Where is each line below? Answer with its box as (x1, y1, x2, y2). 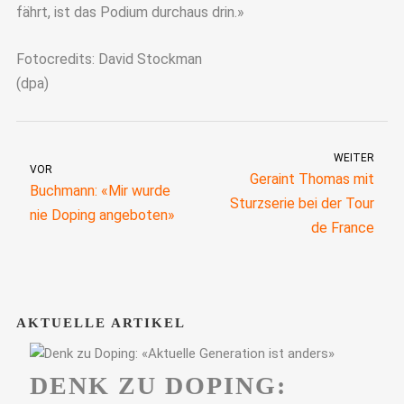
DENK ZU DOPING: (29, 371, 287, 399)
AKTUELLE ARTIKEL (15, 315, 186, 330)
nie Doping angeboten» (30, 206, 175, 224)
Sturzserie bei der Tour (230, 194, 374, 212)
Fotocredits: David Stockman (15, 50, 202, 69)
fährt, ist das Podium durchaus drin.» (15, 3, 244, 21)
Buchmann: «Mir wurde (30, 181, 170, 199)
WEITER (334, 151, 374, 164)
